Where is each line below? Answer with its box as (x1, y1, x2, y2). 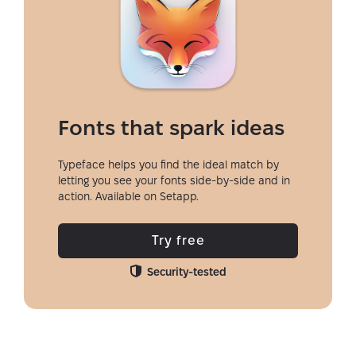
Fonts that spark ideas (58, 117, 284, 139)
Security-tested (146, 265, 226, 278)
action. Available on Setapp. (58, 190, 199, 203)
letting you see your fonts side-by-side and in (58, 174, 290, 187)
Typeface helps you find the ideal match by (58, 158, 279, 171)
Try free (151, 234, 205, 247)
